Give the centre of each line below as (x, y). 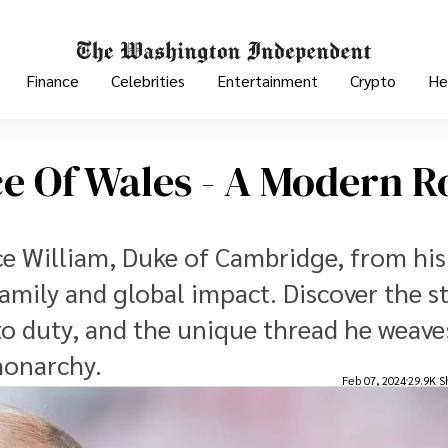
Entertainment (267, 81)
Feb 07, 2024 (374, 380)
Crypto (373, 81)
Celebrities (148, 81)
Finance (52, 81)
